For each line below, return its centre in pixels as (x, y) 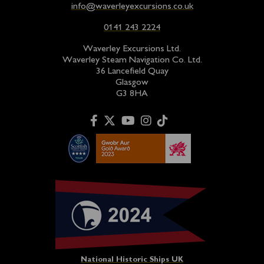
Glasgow (132, 83)
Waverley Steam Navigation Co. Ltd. (132, 61)
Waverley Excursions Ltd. (132, 49)
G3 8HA (132, 94)
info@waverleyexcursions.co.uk (132, 7)
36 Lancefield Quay (132, 72)
